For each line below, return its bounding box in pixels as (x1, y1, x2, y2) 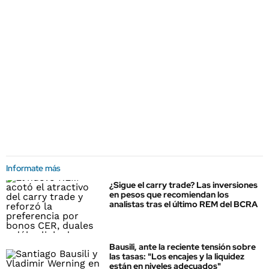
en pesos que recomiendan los (109, 189, 229, 200)
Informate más (6, 163, 61, 174)
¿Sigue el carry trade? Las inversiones (109, 180, 258, 190)
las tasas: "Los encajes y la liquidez (109, 251, 244, 262)
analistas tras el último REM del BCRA (109, 199, 258, 210)
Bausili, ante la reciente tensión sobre (109, 241, 256, 253)
